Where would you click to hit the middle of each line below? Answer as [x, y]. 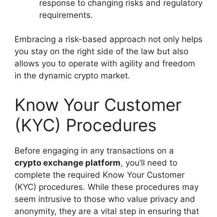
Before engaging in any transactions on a [94, 150]
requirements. [66, 15]
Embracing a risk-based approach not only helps [108, 39]
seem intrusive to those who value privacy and [105, 199]
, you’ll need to [149, 163]
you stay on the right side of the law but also [101, 52]
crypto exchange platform [68, 163]
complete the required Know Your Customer [100, 175]
